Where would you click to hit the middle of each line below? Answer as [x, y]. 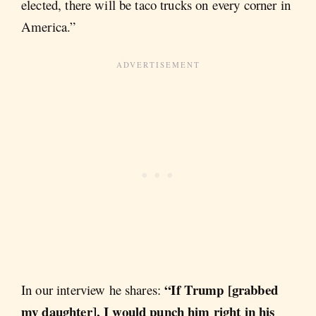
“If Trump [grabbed [221, 290]
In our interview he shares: [93, 290]
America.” [49, 26]
